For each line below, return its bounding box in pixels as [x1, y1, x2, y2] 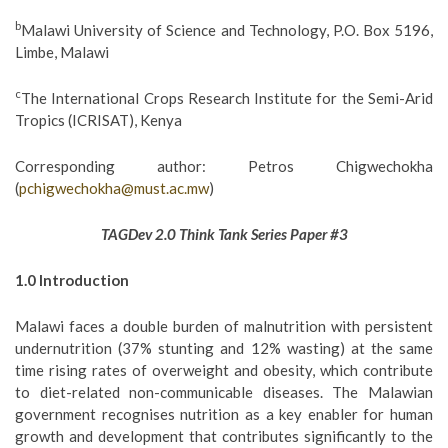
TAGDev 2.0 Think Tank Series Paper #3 [100, 225, 348, 243]
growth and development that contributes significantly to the [15, 427, 433, 445]
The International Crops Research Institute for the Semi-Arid [21, 89, 433, 107]
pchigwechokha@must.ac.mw [19, 179, 209, 197]
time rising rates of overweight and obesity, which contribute [15, 361, 433, 379]
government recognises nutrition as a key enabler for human [15, 405, 433, 423]
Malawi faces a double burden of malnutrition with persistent [15, 317, 433, 335]
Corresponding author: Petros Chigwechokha [15, 157, 433, 175]
